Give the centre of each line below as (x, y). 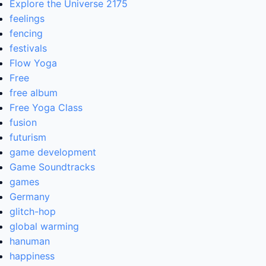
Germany (30, 197)
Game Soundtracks (52, 167)
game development (53, 152)
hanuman (30, 241)
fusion (23, 123)
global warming (44, 227)
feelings (27, 19)
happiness (32, 256)
